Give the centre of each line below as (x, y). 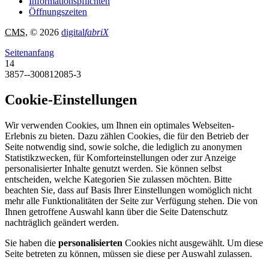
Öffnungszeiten (58, 12)
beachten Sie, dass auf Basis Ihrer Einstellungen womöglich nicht (128, 190)
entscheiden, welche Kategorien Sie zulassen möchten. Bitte (118, 180)
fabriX (97, 32)
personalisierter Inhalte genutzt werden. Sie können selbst (113, 169)
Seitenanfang (29, 53)
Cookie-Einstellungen (71, 100)
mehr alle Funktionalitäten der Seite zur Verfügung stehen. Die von (131, 201)
